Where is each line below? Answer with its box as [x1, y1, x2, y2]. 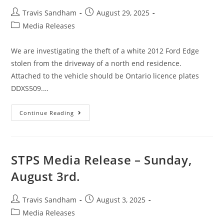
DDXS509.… [11, 83, 49, 93]
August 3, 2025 [96, 195, 146, 204]
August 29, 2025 [96, 8, 150, 17]
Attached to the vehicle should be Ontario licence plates [11, 71, 199, 80]
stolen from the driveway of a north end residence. [11, 58, 182, 68]
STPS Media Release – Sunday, [11, 151, 192, 168]
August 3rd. [11, 168, 81, 184]
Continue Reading [19, 109, 74, 116]
